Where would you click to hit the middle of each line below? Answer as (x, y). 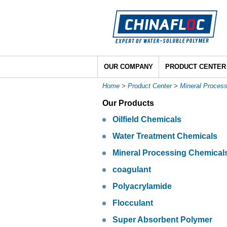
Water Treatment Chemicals (165, 136)
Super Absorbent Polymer (162, 220)
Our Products (128, 103)
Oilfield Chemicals (147, 120)
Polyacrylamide (142, 186)
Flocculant (133, 203)
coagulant (132, 170)
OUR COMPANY (128, 67)
